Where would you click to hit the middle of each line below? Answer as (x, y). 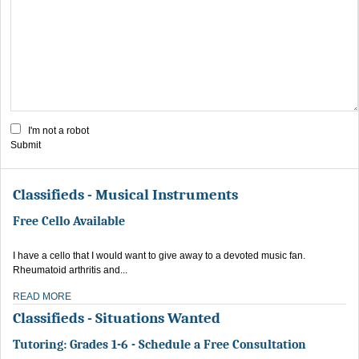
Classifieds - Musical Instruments (125, 194)
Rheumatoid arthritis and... (70, 270)
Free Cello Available (69, 221)
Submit (26, 145)
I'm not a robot (58, 130)
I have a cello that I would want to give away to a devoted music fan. (159, 255)
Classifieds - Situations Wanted (117, 318)
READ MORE (42, 296)
